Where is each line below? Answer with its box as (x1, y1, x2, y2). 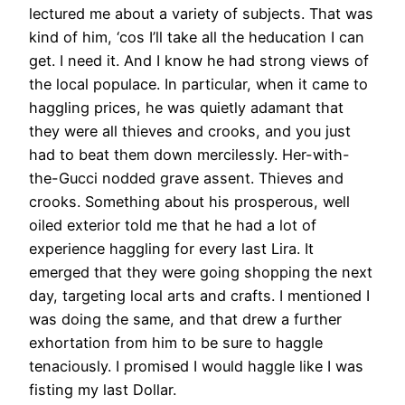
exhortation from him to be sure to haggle (29, 334, 323, 353)
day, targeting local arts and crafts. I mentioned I (29, 287, 370, 306)
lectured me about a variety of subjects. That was (29, 5, 373, 24)
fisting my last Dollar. (29, 381, 176, 400)
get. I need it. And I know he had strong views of (29, 52, 369, 71)
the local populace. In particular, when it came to (29, 75, 368, 94)
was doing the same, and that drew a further (29, 310, 342, 329)
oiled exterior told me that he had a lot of (29, 216, 316, 235)
